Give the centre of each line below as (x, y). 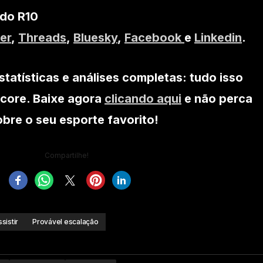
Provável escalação (65, 222)
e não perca (217, 99)
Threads (42, 38)
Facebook (154, 38)
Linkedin (218, 38)
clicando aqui (143, 99)
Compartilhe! (66, 156)
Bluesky (95, 38)
